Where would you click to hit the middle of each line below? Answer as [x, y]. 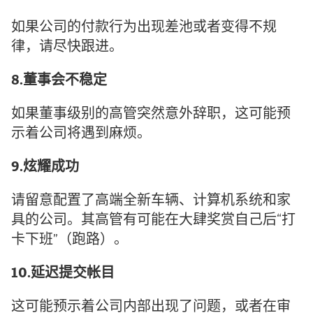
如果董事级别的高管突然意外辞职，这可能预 [151, 115]
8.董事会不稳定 [59, 81]
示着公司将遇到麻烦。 [81, 134]
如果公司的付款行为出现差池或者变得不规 [144, 28]
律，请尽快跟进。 [67, 48]
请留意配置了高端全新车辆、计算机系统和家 [151, 202]
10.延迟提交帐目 [63, 274]
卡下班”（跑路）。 [70, 241]
